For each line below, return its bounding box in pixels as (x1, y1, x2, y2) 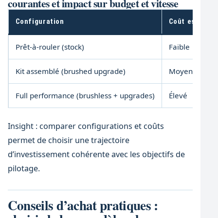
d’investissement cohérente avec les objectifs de (7, 149, 185, 160)
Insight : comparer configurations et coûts (7, 121, 164, 132)
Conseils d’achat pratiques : (7, 195, 158, 215)
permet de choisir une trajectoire (7, 135, 129, 146)
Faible (168, 42, 190, 52)
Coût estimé (168, 17, 212, 26)
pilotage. (7, 163, 40, 174)
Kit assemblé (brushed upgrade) (15, 66, 126, 76)
